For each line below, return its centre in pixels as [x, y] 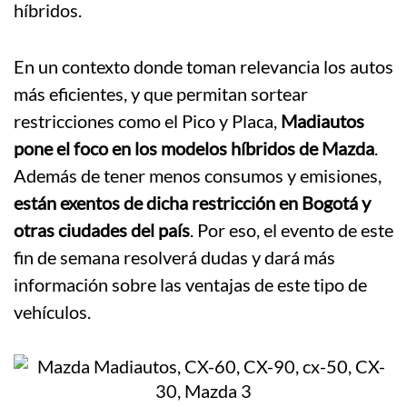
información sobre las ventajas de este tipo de [190, 285]
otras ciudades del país [102, 230]
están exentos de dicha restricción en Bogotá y [192, 203]
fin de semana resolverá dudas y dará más [174, 258]
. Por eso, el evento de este [292, 230]
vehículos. [52, 312]
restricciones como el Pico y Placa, [147, 121]
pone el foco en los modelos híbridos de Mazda [194, 149]
